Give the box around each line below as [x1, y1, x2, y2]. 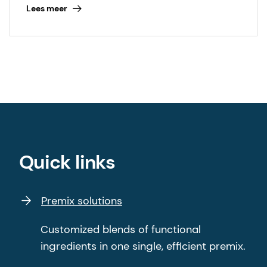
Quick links [19, 150, 115, 175]
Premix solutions [41, 194, 122, 209]
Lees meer [26, 2, 67, 14]
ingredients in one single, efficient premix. [41, 239, 246, 254]
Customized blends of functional [41, 222, 201, 237]
